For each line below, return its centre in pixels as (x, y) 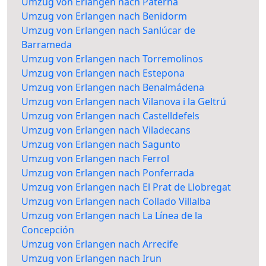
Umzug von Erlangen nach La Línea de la (112, 216)
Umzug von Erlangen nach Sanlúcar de (108, 31)
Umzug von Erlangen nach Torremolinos (112, 59)
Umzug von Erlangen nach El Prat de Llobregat (126, 187)
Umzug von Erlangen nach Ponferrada (108, 173)
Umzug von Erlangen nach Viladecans (106, 130)
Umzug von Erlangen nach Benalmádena (113, 88)
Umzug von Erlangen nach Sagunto (101, 145)
